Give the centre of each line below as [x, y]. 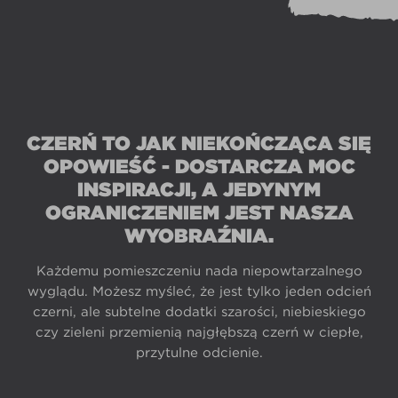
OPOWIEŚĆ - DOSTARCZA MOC [199, 166]
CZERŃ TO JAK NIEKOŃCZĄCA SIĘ [199, 143]
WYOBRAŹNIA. [199, 235]
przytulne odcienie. [199, 352]
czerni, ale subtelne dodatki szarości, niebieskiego [199, 311]
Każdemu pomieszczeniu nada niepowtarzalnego [199, 271]
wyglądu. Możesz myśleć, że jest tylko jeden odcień [199, 291]
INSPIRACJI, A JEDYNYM [199, 189]
